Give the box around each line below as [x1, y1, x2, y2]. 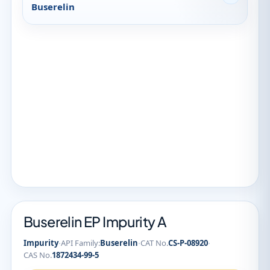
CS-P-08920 [168, 237, 208, 248]
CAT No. [140, 237, 168, 248]
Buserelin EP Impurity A [24, 213, 167, 230]
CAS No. [24, 250, 52, 260]
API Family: [61, 237, 100, 248]
